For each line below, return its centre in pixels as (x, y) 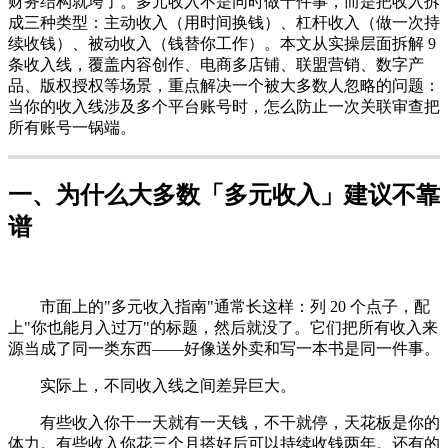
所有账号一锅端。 (72, 128)
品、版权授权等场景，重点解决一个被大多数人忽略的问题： (224, 86)
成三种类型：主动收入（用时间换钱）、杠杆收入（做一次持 (224, 23)
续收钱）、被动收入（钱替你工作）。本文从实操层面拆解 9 (222, 44)
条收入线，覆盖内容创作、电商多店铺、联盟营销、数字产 (216, 65)
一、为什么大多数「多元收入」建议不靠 (224, 195)
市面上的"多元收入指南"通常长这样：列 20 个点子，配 (219, 307)
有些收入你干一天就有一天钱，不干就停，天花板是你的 (224, 423)
